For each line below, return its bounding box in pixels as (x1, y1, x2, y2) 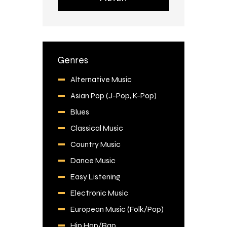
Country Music (70, 139, 121, 149)
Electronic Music (70, 187, 128, 198)
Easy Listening (70, 171, 120, 181)
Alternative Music (70, 74, 132, 84)
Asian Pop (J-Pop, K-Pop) (70, 90, 157, 100)
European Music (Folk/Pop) (70, 204, 164, 214)
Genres (58, 54, 88, 66)
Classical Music (70, 123, 123, 133)
